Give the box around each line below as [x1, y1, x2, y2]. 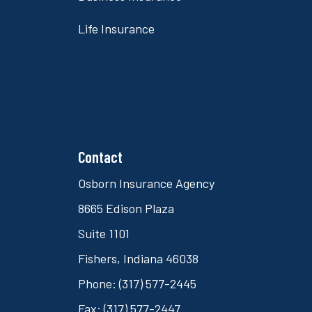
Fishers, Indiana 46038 [78, 250, 198, 266]
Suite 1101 [78, 225, 130, 241]
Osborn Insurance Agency [78, 175, 214, 191]
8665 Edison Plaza [78, 200, 174, 216]
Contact [78, 147, 123, 166]
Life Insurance [78, 20, 155, 36]
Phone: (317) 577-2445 [78, 275, 196, 291]
